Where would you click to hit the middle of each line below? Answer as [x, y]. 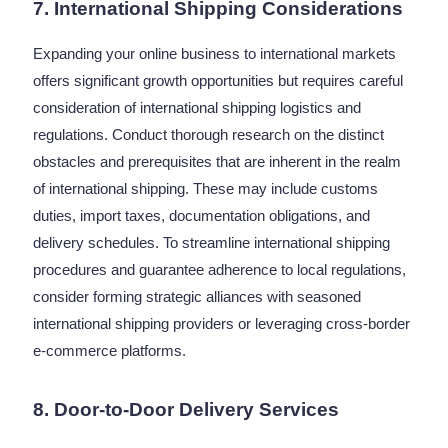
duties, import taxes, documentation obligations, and [202, 215]
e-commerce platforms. [112, 350]
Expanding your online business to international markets [215, 53]
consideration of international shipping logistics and [197, 107]
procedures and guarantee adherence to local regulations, [220, 269]
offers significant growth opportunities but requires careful [218, 80]
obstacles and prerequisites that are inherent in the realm [217, 161]
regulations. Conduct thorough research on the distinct [209, 134]
